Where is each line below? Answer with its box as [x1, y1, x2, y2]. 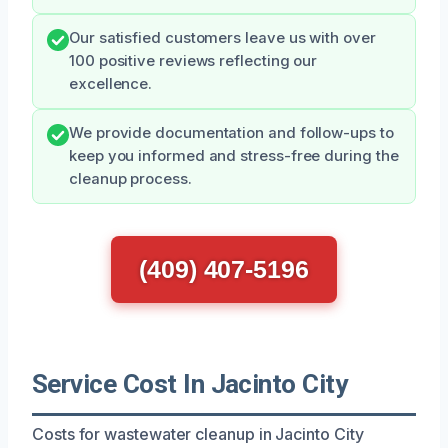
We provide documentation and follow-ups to [69, 123, 394, 142]
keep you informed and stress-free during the [69, 146, 399, 165]
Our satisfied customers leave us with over [69, 28, 376, 47]
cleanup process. [69, 169, 192, 188]
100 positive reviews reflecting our [69, 51, 318, 70]
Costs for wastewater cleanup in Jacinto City [32, 423, 364, 444]
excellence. [69, 74, 153, 93]
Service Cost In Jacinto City [32, 368, 348, 399]
